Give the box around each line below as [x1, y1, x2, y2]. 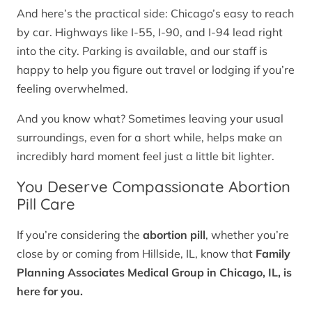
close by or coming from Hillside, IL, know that [17, 247, 256, 261]
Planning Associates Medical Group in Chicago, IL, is [17, 265, 292, 280]
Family [256, 247, 290, 261]
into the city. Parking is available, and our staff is [17, 43, 267, 58]
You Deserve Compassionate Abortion [17, 176, 290, 196]
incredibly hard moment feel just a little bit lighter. [17, 148, 274, 163]
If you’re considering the [17, 228, 143, 242]
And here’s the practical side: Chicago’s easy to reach [17, 6, 294, 20]
